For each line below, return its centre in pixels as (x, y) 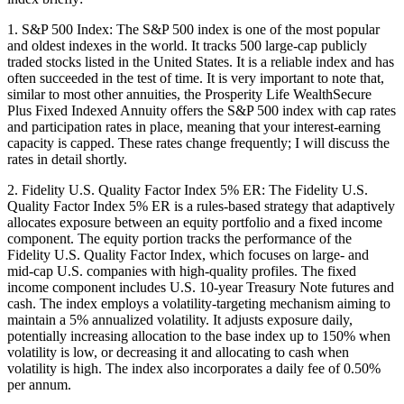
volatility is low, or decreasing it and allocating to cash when (178, 352)
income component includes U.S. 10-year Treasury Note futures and (201, 287)
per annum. (39, 384)
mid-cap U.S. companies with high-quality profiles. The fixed (182, 271)
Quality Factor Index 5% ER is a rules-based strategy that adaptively (201, 206)
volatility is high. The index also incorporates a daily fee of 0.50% (194, 368)
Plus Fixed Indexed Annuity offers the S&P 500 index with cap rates (202, 110)
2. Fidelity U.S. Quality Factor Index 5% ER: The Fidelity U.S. (188, 189)
